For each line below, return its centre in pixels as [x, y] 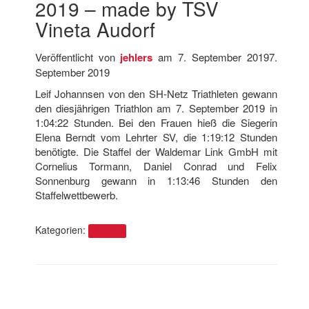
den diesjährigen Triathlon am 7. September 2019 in [156, 108]
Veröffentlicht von [78, 57]
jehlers [137, 57]
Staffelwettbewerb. [76, 195]
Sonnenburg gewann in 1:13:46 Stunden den [156, 180]
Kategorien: [61, 230]
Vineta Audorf [95, 29]
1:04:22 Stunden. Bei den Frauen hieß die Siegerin [156, 122]
